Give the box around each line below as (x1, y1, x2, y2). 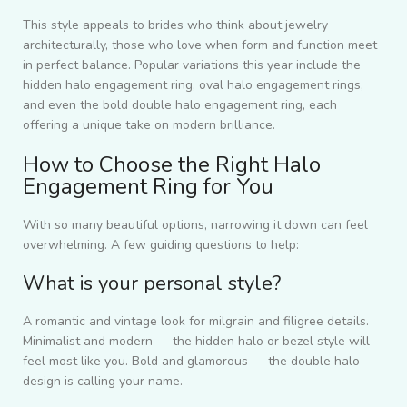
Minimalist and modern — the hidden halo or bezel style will (23, 333, 370, 351)
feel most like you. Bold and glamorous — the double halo (23, 352, 360, 371)
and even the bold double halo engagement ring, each (23, 96, 337, 114)
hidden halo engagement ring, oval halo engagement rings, (23, 76, 363, 94)
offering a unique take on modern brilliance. (23, 116, 275, 134)
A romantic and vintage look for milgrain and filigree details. (23, 313, 369, 331)
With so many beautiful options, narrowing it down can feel (23, 216, 368, 234)
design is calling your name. (23, 372, 183, 391)
